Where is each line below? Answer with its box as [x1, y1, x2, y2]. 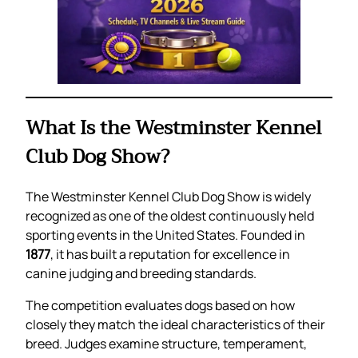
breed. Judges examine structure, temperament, [26, 335, 307, 353]
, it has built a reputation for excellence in [50, 245, 290, 264]
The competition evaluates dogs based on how [26, 296, 295, 315]
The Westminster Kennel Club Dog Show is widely [26, 188, 311, 206]
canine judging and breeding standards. [26, 265, 257, 283]
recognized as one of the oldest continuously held [26, 207, 314, 225]
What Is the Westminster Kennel [26, 111, 322, 145]
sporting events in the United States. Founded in [26, 226, 305, 245]
